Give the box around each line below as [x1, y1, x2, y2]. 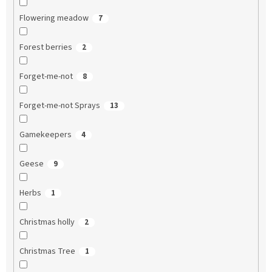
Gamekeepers [19, 129, 72, 141]
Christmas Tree [19, 245, 75, 258]
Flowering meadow [19, 12, 89, 25]
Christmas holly [19, 216, 75, 229]
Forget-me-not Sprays [19, 100, 100, 112]
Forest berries [19, 41, 72, 54]
